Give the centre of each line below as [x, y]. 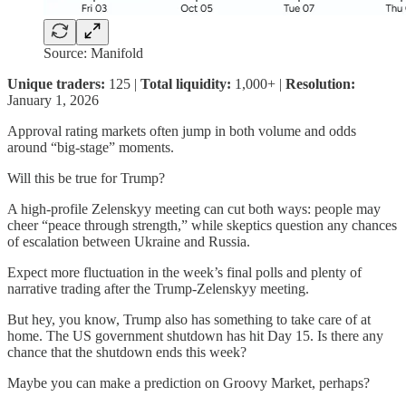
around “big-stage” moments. [91, 147]
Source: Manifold [93, 53]
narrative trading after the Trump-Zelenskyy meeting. [158, 288]
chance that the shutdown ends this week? [127, 352]
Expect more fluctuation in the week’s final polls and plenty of [184, 272]
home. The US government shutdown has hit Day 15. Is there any [195, 335]
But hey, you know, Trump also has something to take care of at [189, 319]
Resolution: [320, 83]
